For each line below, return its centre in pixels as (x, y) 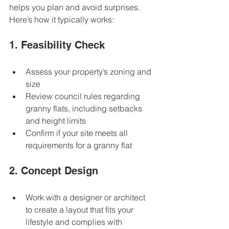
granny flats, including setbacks (85, 109)
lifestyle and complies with (75, 222)
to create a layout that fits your (81, 210)
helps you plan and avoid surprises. (76, 7)
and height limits (58, 121)
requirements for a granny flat (81, 145)
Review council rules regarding (84, 96)
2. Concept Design (54, 171)
